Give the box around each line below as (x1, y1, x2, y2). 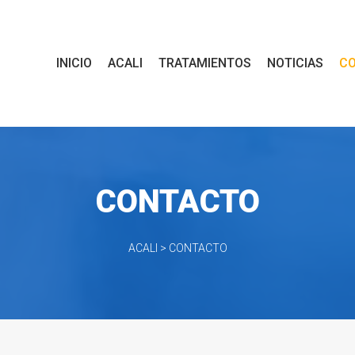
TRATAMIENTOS (158, 55, 251, 71)
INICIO (56, 55, 92, 71)
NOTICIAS (267, 55, 323, 71)
